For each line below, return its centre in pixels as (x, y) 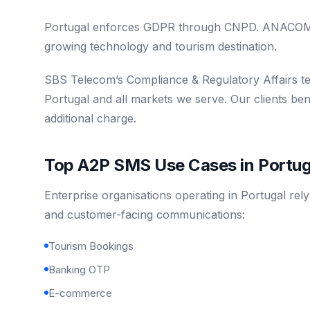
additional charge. (90, 118)
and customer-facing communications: (145, 214)
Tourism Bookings (91, 246)
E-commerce (80, 293)
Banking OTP (79, 269)
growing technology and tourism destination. (161, 46)
